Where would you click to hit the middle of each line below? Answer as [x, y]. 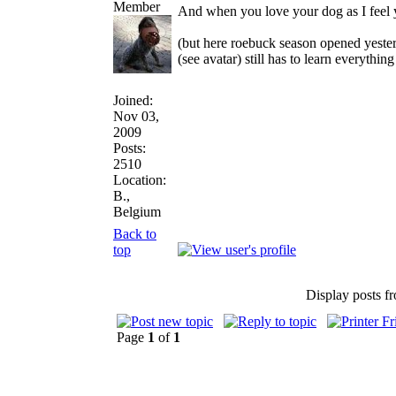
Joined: [133, 100]
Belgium [137, 211]
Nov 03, [136, 116]
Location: [140, 179]
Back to [135, 233]
